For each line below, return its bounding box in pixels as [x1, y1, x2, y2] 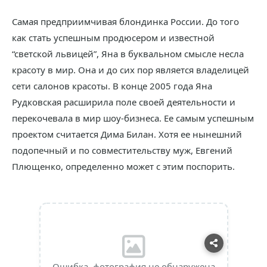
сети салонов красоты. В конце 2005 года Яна [12, 80, 212, 92]
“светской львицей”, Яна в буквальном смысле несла [12, 48, 244, 60]
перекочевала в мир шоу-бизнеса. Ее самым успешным [12, 112, 254, 124]
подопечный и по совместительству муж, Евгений [12, 144, 232, 156]
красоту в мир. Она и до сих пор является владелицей [12, 64, 249, 76]
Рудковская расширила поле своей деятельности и [12, 96, 235, 108]
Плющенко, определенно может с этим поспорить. [12, 160, 235, 172]
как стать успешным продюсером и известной [12, 32, 215, 44]
